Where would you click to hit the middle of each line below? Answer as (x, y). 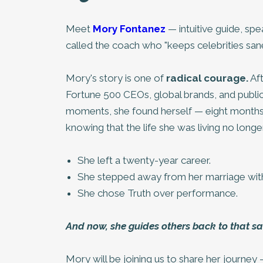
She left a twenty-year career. (144, 161)
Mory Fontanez (130, 29)
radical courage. (207, 78)
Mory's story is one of (116, 78)
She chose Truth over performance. (158, 193)
